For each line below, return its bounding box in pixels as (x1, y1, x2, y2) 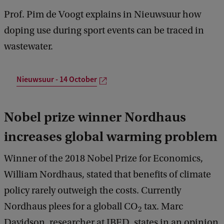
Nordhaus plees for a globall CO (4, 201, 138, 212)
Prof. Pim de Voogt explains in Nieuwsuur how (4, 8, 201, 20)
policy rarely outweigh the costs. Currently (4, 185, 181, 196)
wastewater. (4, 40, 53, 52)
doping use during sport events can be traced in (4, 24, 204, 36)
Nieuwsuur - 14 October (16, 74, 97, 85)
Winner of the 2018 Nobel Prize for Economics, (4, 153, 203, 164)
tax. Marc (142, 201, 183, 212)
